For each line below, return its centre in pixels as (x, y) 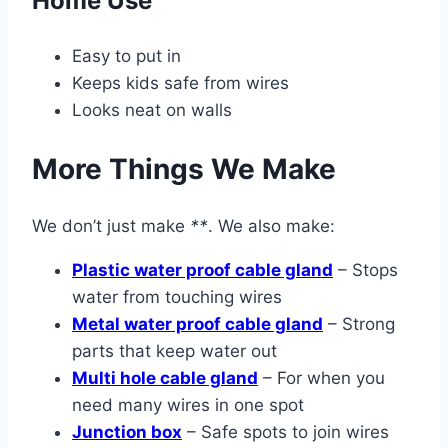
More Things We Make (184, 168)
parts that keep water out (174, 350)
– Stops (365, 269)
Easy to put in (126, 56)
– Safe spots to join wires (285, 431)
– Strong (359, 323)
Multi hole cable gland (165, 377)
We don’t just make (111, 225)
